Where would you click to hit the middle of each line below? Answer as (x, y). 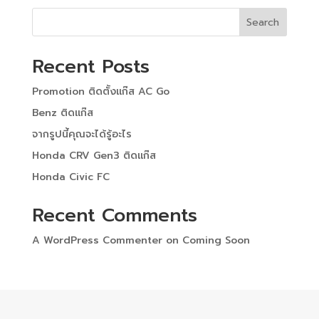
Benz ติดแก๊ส (62, 113)
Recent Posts (90, 66)
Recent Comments (114, 215)
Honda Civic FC (70, 177)
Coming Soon (216, 240)
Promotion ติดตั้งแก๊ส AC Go (100, 91)
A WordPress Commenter (97, 240)
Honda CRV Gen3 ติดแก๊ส (94, 155)
